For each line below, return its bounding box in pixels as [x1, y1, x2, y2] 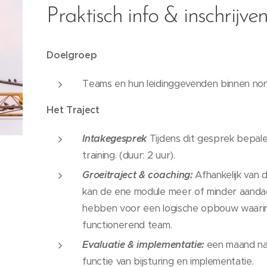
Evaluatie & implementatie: [82, 238, 204, 251]
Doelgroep [46, 49, 97, 61]
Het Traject [46, 104, 100, 116]
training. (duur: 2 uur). [82, 149, 175, 161]
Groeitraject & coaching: [82, 169, 193, 181]
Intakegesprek [82, 132, 147, 145]
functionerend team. [82, 219, 175, 231]
